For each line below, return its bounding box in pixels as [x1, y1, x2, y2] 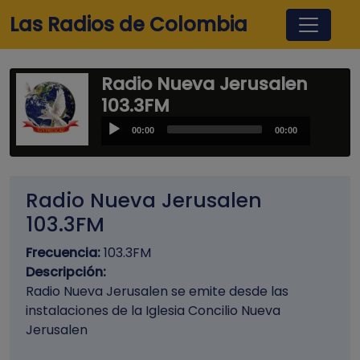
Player [100, 135, 141, 154]
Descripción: [26, 262, 106, 281]
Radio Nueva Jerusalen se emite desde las [26, 281, 288, 301]
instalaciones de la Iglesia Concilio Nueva [26, 301, 280, 320]
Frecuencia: [26, 243, 100, 262]
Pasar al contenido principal [178, 2, 356, 21]
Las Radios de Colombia [10, 11, 247, 38]
